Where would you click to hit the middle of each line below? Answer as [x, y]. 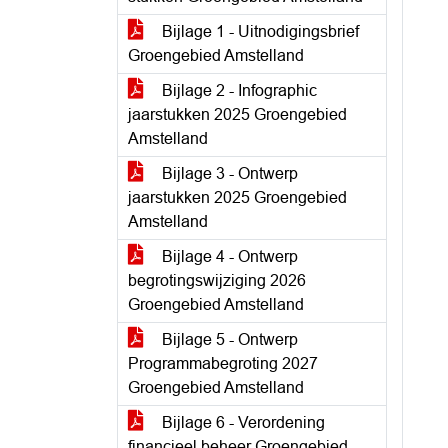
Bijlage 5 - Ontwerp [228, 339]
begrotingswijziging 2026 [217, 280]
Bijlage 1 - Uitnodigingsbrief [258, 31]
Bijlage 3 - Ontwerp [228, 173]
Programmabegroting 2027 [223, 363]
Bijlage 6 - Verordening [241, 422]
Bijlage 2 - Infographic [237, 90]
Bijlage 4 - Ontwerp [228, 256]
